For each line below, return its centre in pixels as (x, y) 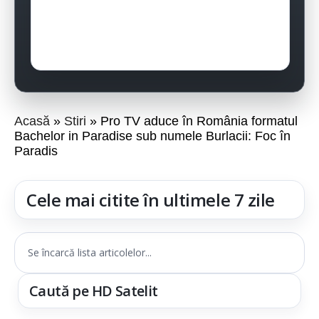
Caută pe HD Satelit (94, 291)
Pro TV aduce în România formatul (199, 121)
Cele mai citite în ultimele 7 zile (151, 200)
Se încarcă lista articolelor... (90, 252)
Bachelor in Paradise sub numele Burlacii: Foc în (152, 136)
